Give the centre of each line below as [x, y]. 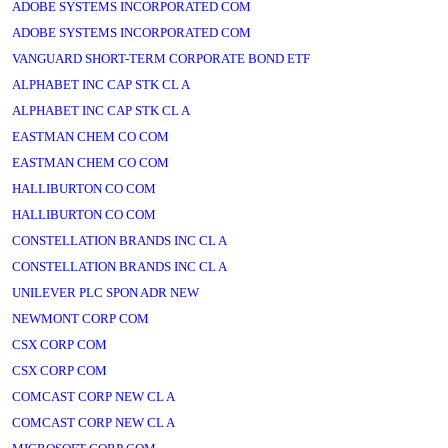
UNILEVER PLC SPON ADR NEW [105, 292]
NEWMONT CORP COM [80, 318]
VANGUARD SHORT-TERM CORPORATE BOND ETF [161, 58]
